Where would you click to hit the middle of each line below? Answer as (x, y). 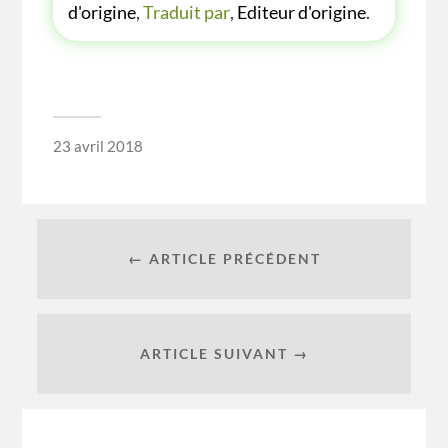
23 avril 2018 (97, 146)
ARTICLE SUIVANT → (224, 354)
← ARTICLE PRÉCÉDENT (224, 259)
